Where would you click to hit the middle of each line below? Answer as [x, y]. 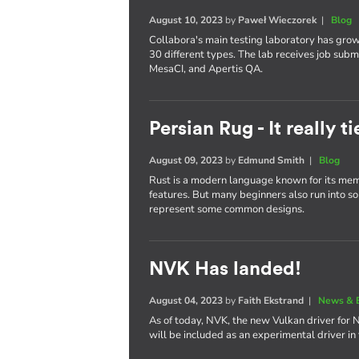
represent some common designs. [227, 209]
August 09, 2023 [186, 160]
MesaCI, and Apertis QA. [206, 69]
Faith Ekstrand [271, 301]
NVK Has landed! [226, 269]
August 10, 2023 [186, 20]
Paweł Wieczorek [278, 20]
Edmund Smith [272, 160]
